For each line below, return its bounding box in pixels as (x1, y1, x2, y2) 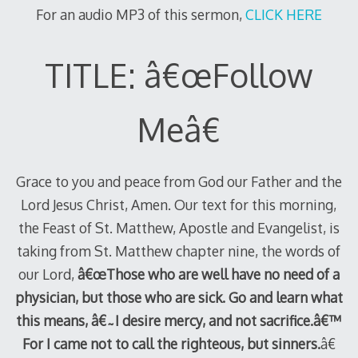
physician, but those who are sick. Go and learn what (14, 288, 343, 307)
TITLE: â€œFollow (45, 54, 313, 96)
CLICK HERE (245, 6, 322, 24)
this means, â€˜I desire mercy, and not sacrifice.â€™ (16, 312, 342, 330)
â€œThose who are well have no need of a (77, 265, 340, 284)
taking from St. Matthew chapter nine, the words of (17, 242, 341, 261)
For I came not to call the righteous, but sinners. (22, 335, 320, 353)
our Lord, (18, 265, 78, 284)
